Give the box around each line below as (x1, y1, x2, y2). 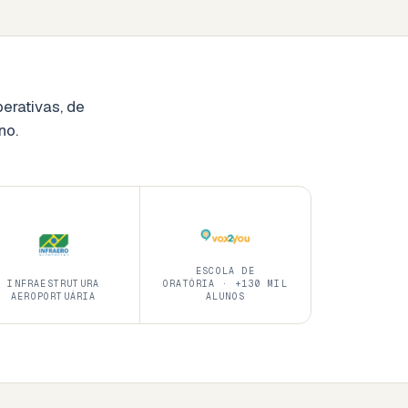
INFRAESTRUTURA (7, 277, 100, 290)
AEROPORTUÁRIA (11, 290, 97, 302)
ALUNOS (205, 290, 246, 302)
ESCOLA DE (196, 264, 255, 277)
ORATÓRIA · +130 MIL (163, 277, 288, 290)
